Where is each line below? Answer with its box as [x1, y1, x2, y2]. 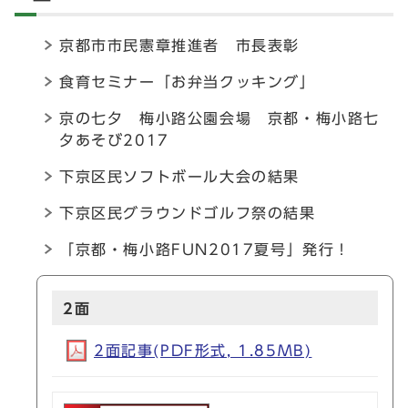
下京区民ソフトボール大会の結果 [59, 169, 300, 184]
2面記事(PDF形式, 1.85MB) [94, 343, 312, 358]
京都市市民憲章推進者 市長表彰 [59, 38, 300, 53]
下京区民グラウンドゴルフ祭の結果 [59, 206, 316, 220]
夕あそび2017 [59, 133, 169, 148]
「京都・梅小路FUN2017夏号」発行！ [59, 242, 351, 257]
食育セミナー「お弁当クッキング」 [59, 75, 316, 89]
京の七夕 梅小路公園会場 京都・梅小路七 [59, 111, 381, 126]
